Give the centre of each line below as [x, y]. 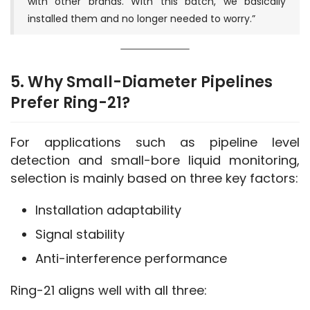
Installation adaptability [108, 210]
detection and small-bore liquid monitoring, [155, 160]
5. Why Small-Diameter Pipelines [142, 82]
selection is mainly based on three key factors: [154, 178]
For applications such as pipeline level [155, 142]
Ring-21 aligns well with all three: [109, 290]
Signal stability [80, 234]
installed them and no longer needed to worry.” [142, 18]
